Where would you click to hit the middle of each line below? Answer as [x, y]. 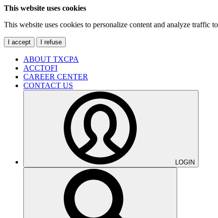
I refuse [51, 42]
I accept [19, 42]
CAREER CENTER [56, 77]
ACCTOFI [40, 68]
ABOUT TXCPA [51, 59]
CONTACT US [48, 85]
